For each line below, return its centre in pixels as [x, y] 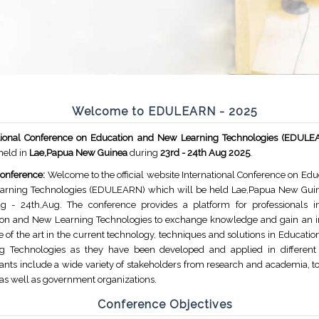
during [144, 153]
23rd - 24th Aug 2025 [205, 153]
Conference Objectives [165, 305]
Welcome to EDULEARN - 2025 [165, 112]
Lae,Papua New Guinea [78, 153]
